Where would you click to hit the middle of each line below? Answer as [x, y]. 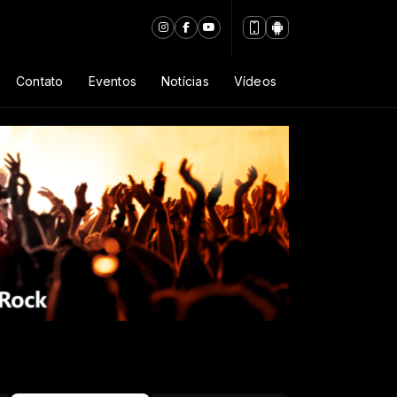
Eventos [113, 81]
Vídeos [255, 81]
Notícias [185, 81]
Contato [40, 81]
